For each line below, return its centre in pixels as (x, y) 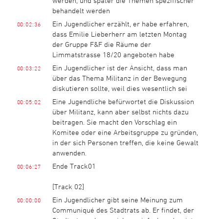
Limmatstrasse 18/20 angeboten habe (113, 54)
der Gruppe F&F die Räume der (101, 44)
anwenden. (69, 153)
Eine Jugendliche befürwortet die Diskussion (123, 101)
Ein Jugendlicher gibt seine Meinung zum (117, 199)
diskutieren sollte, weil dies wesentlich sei (120, 88)
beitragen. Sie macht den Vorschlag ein (114, 122)
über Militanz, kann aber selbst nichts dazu (120, 111)
